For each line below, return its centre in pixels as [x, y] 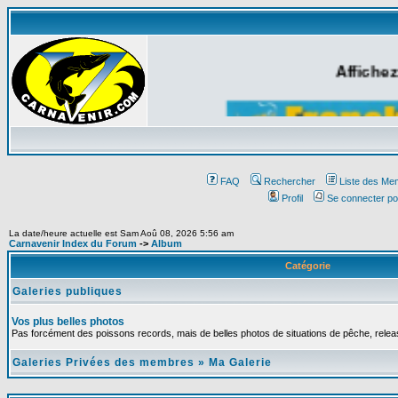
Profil [292, 198]
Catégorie [307, 266]
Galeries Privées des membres [103, 362]
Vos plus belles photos [68, 322]
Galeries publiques [68, 291]
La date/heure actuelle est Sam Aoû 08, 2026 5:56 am [121, 233]
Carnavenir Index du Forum [73, 243]
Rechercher [289, 181]
